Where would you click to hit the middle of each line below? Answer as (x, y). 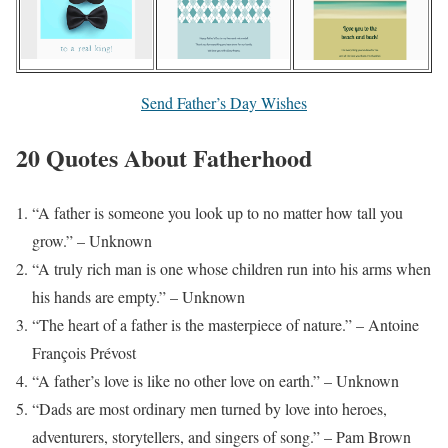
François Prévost (84, 353)
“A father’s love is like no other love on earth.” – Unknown (215, 381)
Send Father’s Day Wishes (224, 103)
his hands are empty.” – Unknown (138, 297)
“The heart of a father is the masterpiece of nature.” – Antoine (225, 325)
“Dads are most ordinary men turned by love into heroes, (209, 409)
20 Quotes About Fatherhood (164, 158)
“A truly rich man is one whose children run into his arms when (231, 269)
